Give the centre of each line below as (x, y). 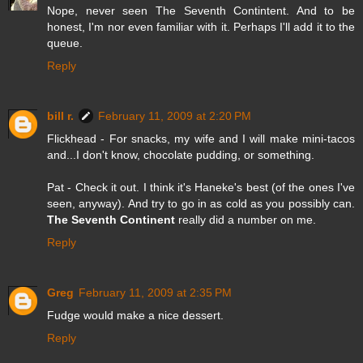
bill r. (60, 115)
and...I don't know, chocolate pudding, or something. (181, 154)
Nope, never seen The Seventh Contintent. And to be (201, 10)
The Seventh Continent (111, 219)
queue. (65, 43)
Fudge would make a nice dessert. (135, 315)
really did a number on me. (246, 219)
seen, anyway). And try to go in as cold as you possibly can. (201, 203)
